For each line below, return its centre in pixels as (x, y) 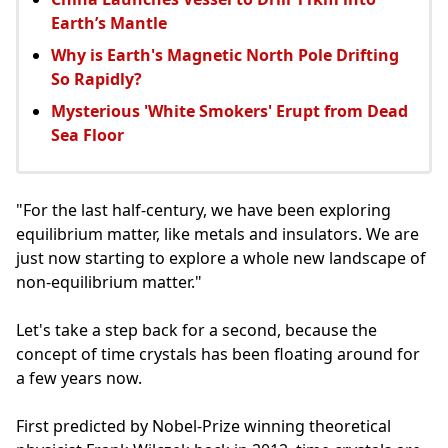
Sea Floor (87, 134)
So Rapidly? (96, 78)
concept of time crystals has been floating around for (218, 353)
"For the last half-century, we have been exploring (203, 209)
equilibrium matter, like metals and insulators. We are (217, 233)
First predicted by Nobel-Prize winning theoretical (203, 425)
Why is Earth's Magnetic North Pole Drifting (225, 54)
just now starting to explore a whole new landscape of (221, 257)
